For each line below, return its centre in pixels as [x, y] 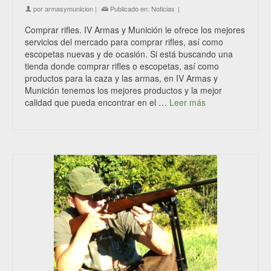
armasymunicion [69, 8]
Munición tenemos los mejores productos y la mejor [123, 90]
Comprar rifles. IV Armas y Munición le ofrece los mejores [135, 30]
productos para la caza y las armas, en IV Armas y [121, 78]
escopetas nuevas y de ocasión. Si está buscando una [129, 54]
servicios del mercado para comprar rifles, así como [124, 42]
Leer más [188, 102]
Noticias [163, 8]
